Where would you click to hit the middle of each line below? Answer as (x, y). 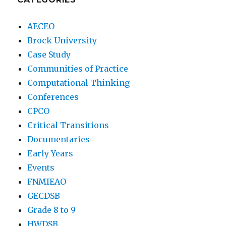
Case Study (49, 54)
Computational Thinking (79, 82)
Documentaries (59, 139)
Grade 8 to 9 (52, 210)
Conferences (53, 97)
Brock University (62, 40)
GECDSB (44, 195)
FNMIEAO (47, 181)
